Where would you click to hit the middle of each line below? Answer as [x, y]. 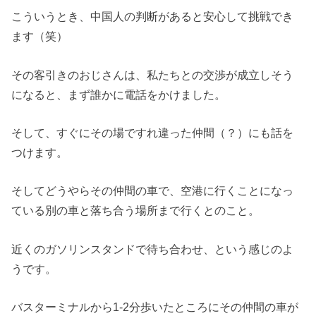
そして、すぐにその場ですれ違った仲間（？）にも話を [153, 132]
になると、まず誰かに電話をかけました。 [119, 94]
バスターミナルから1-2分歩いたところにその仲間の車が [155, 306]
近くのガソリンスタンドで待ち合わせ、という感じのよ [153, 249]
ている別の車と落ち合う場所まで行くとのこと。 [136, 211]
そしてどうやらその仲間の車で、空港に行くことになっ [153, 191]
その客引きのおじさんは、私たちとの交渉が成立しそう [153, 74]
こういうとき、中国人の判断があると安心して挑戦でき [153, 17]
